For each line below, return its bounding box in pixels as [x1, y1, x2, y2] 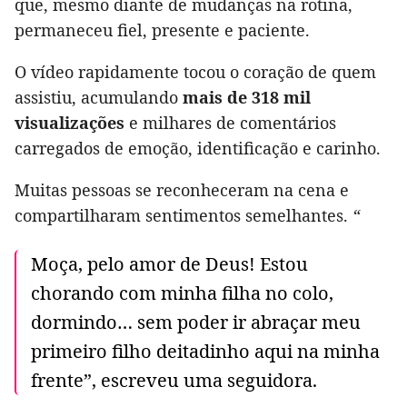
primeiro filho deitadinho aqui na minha [31, 339, 380, 364]
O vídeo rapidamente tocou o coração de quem [15, 61, 376, 84]
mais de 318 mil [183, 86, 311, 109]
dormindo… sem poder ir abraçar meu [31, 310, 361, 335]
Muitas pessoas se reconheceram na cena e [15, 179, 349, 202]
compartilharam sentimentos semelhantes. [15, 204, 352, 227]
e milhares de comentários [124, 112, 336, 134]
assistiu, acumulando [15, 86, 183, 109]
